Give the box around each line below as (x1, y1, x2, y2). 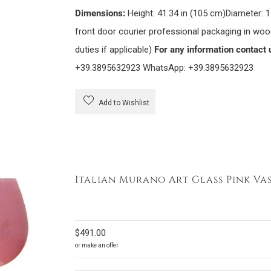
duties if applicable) (74, 44, 154, 55)
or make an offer (74, 242, 119, 249)
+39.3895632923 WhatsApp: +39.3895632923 (74, 62, 253, 73)
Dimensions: (74, 8, 125, 19)
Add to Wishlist (96, 99, 149, 107)
